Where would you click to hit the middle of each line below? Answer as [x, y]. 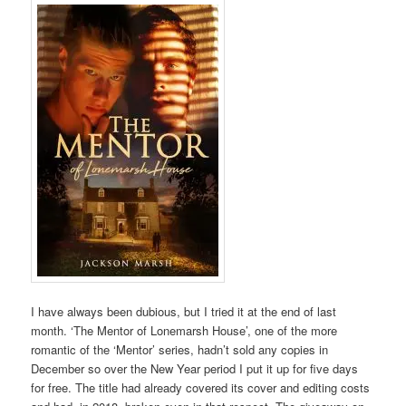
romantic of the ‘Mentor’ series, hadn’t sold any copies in [180, 350]
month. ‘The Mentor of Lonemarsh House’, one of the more [184, 331]
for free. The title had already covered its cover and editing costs [201, 388]
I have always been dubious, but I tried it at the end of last [184, 312]
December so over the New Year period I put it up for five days [195, 369]
